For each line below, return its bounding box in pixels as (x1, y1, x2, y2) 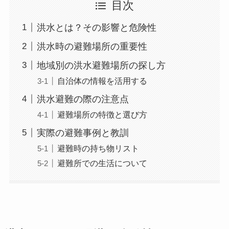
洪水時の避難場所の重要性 (36, 41, 147, 52)
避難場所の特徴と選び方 (57, 109, 147, 119)
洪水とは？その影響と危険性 (36, 22, 156, 33)
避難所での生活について (57, 158, 147, 168)
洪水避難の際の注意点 (36, 94, 129, 104)
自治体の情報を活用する (57, 76, 147, 85)
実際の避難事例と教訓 (36, 127, 129, 138)
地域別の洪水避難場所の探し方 (36, 60, 166, 71)
